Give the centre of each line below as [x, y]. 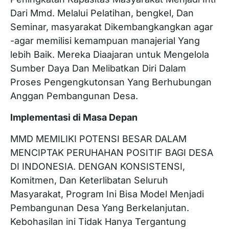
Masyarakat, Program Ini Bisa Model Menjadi [107, 194]
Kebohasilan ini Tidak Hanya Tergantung [98, 222]
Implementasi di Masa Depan [74, 117]
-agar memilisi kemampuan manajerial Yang [105, 41]
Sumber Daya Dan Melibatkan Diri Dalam [98, 68]
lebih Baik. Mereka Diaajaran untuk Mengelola [110, 54]
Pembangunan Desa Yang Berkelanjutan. [100, 208]
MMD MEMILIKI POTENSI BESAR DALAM [98, 139]
